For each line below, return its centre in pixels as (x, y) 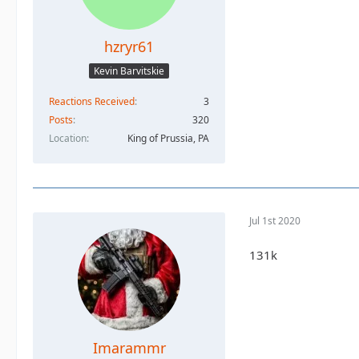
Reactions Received (92, 101)
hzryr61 (129, 47)
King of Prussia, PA (168, 138)
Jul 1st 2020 (275, 221)
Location (68, 138)
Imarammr (129, 347)
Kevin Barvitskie (129, 71)
